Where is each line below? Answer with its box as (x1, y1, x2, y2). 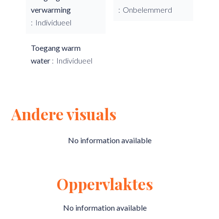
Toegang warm (31, 43, 81, 52)
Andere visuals (11, 103, 116, 124)
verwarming (31, 5, 71, 14)
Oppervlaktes (56, 173, 153, 194)
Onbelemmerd (123, 5, 172, 14)
